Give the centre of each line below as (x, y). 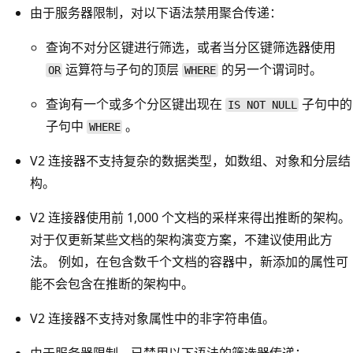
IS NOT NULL (262, 105)
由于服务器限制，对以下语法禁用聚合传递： (156, 13)
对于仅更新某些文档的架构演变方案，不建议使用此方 (181, 240)
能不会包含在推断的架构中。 (112, 284)
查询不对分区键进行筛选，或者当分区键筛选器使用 (191, 48)
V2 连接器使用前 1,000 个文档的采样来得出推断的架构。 (190, 218)
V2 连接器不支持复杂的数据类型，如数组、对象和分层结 (190, 161)
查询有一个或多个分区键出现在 (136, 104)
